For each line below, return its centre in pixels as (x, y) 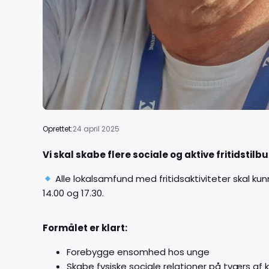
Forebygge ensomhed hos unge (138, 252)
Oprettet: (58, 129)
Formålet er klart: (85, 228)
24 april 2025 (96, 128)
